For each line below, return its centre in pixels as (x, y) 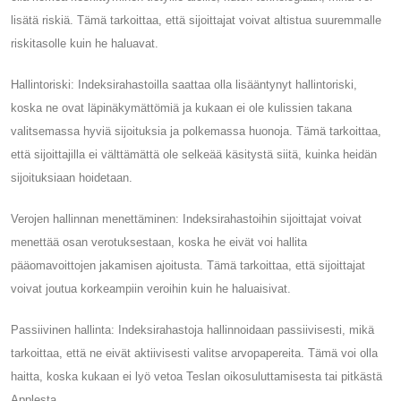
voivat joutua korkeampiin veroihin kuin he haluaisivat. (151, 288)
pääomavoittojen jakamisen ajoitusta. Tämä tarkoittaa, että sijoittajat (188, 265)
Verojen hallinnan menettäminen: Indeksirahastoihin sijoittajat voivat (186, 218)
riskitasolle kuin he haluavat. (85, 43)
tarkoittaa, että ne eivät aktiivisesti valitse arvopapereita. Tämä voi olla (194, 353)
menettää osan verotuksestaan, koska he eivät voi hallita (159, 242)
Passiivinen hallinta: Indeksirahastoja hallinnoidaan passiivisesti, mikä (192, 329)
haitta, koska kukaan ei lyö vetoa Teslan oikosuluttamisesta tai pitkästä (196, 376)
